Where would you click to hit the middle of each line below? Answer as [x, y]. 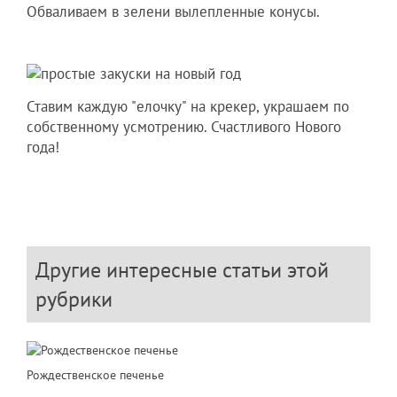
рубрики [74, 299]
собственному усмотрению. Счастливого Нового [184, 126]
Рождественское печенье [95, 375]
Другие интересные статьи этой [182, 269]
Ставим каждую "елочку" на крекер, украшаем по [188, 106]
